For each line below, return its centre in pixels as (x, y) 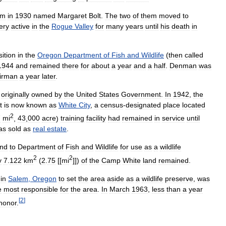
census (112, 105)
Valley (84, 26)
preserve (179, 178)
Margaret (72, 15)
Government (141, 94)
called (194, 55)
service (173, 118)
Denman (183, 65)
